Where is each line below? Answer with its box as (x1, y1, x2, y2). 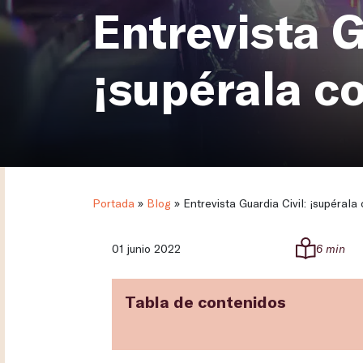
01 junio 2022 (112, 241, 181, 256)
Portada (92, 196, 135, 211)
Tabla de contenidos (125, 292, 286, 312)
